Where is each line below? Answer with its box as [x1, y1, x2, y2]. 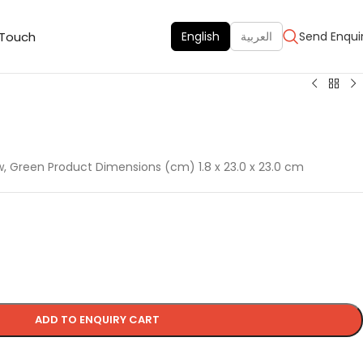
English [181, 28, 220, 45]
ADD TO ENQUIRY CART [34, 312, 160, 327]
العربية [241, 28, 272, 45]
